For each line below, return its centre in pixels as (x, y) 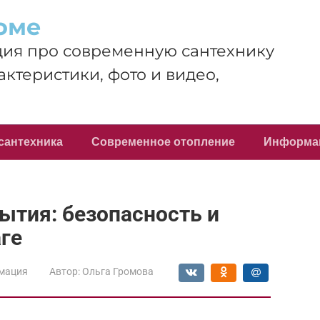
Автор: (65, 271)
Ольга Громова (118, 271)
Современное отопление (163, 142)
